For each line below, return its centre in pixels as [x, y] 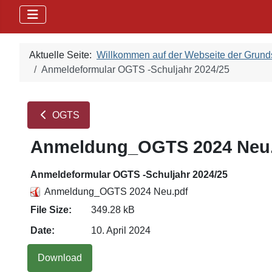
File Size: [51, 210]
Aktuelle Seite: [63, 55]
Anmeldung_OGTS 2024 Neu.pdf [116, 192]
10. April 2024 [121, 231]
